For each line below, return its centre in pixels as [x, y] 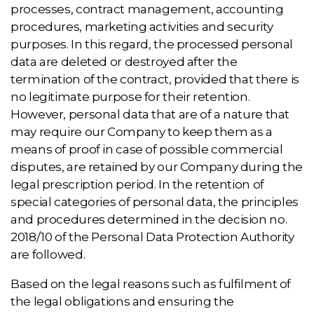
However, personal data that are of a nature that [150, 114]
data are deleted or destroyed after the [124, 62]
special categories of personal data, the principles [155, 202]
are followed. [48, 254]
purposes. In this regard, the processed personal [152, 44]
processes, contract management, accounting [147, 9]
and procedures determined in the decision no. [149, 219]
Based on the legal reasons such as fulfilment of [151, 284]
